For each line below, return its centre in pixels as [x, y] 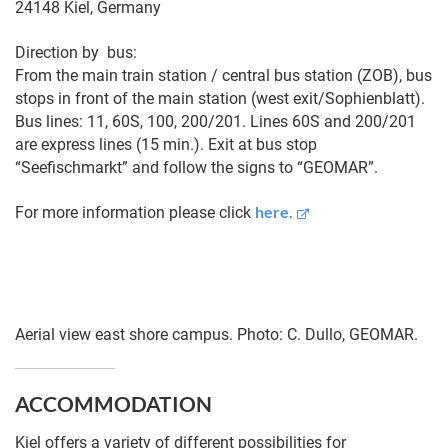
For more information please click [135, 213]
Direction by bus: [76, 52]
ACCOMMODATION [113, 403]
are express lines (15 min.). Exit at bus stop [166, 144]
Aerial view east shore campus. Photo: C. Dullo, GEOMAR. [216, 335]
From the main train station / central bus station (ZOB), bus [223, 75]
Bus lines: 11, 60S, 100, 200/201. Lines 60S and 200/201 [215, 121]
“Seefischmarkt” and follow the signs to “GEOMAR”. [196, 167]
